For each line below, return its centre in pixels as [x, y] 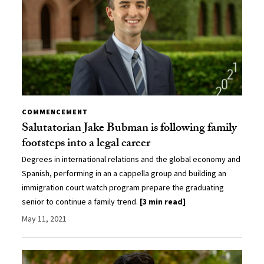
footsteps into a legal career [86, 144]
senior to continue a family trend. [81, 201]
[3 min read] [163, 201]
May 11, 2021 [44, 218]
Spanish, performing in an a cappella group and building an [124, 173]
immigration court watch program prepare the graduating [123, 187]
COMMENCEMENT [55, 111]
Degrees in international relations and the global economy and [131, 159]
